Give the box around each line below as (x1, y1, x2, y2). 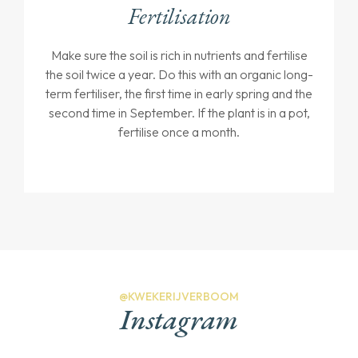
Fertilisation (127, 2, 231, 31)
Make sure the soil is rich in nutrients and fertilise (50, 47, 308, 64)
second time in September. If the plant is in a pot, (48, 105, 310, 121)
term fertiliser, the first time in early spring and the (46, 86, 312, 102)
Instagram (120, 300, 238, 339)
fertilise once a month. (118, 124, 240, 141)
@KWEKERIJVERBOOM (119, 289, 239, 304)
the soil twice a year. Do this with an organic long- (45, 66, 313, 83)
